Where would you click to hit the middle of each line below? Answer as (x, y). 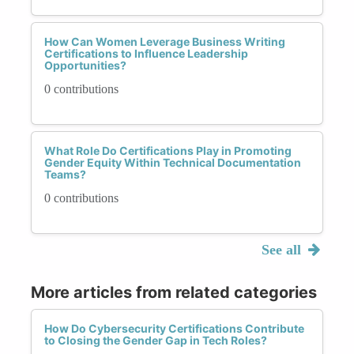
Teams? (65, 174)
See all (283, 249)
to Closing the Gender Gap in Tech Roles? (156, 340)
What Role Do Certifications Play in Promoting (168, 150)
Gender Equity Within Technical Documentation (173, 162)
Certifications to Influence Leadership (146, 53)
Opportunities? (85, 65)
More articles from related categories (174, 292)
